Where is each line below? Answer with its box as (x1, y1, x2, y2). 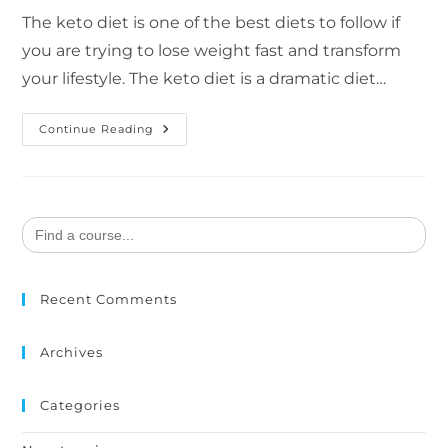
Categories (40, 396, 121, 413)
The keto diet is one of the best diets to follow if (22, 12, 401, 32)
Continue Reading (39, 121, 155, 136)
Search (21, 213, 67, 230)
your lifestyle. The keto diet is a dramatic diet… (22, 68, 387, 88)
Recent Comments (40, 290, 178, 307)
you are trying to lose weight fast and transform (22, 40, 402, 60)
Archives (40, 343, 104, 360)
